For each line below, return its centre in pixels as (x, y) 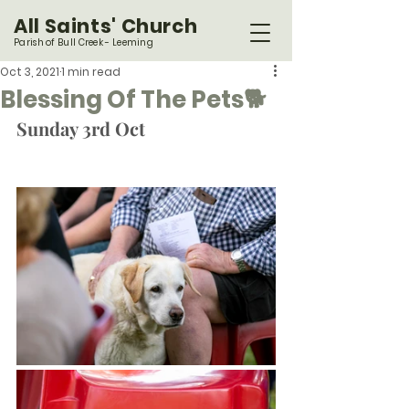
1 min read (91, 72)
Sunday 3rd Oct (81, 128)
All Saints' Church (106, 26)
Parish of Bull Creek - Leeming (84, 42)
